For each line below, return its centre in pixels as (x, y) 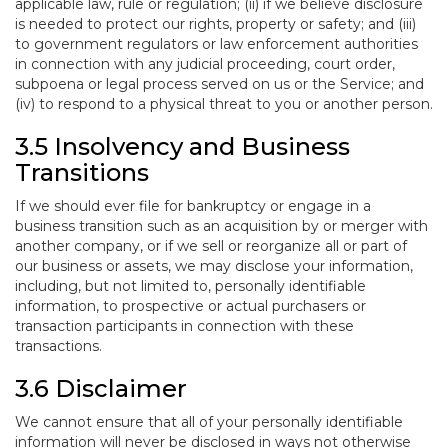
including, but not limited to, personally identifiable (190, 286)
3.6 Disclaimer (101, 388)
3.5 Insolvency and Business (182, 146)
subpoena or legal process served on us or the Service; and (219, 84)
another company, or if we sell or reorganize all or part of (211, 246)
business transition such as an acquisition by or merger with (221, 226)
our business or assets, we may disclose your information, (214, 266)
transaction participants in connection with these (184, 326)
